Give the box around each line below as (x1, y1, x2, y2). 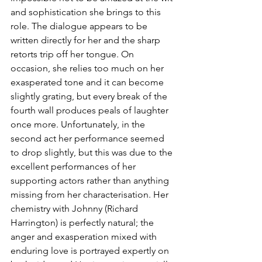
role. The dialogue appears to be (11, 20, 150, 32)
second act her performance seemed (11, 133, 167, 144)
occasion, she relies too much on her (11, 63, 166, 74)
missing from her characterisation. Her (11, 189, 171, 201)
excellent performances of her (11, 161, 138, 173)
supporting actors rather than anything (11, 175, 171, 187)
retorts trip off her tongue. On (11, 49, 136, 60)
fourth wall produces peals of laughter (11, 105, 171, 116)
